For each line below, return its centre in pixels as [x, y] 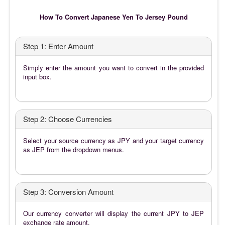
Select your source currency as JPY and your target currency [114, 140]
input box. [37, 76]
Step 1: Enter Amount [58, 46]
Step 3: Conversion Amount [68, 191]
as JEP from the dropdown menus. [74, 149]
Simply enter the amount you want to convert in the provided [114, 67]
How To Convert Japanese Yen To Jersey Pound [114, 17]
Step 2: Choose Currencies [68, 119]
